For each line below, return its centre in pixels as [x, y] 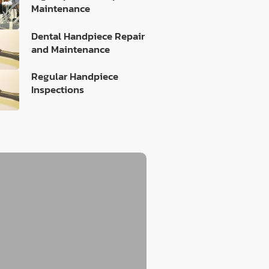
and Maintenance [71, 49]
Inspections [58, 90]
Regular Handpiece [75, 77]
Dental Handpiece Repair [88, 36]
